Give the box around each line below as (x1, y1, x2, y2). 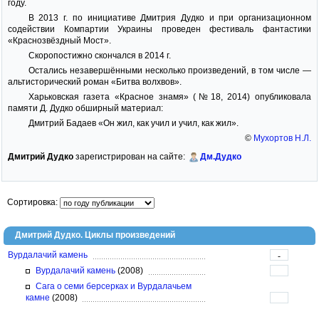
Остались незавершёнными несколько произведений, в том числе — (28, 66, 311, 75)
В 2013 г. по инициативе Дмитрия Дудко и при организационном (28, 13, 311, 23)
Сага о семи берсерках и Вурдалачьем (36, 281, 192, 291)
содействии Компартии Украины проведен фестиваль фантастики (8, 24, 311, 34)
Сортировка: (7, 197, 60, 207)
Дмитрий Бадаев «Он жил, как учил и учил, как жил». (28, 118, 239, 128)
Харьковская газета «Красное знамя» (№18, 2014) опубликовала (28, 92, 311, 102)
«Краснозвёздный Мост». (8, 36, 111, 46)
